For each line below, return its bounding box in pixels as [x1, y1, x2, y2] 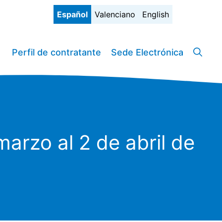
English [142, 9, 169, 19]
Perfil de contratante [12, 47, 101, 58]
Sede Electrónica [111, 47, 183, 58]
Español [57, 9, 88, 19]
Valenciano [95, 9, 135, 19]
